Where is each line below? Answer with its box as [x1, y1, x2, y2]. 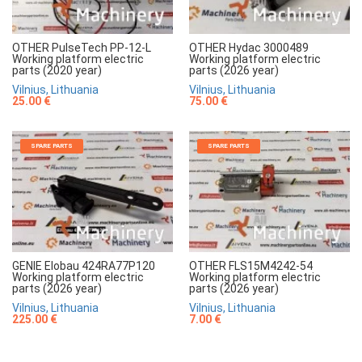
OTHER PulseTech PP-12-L [12, 41, 151, 55]
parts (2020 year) [12, 64, 102, 78]
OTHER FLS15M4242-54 [189, 259, 313, 272]
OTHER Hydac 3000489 [189, 41, 309, 55]
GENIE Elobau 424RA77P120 [12, 259, 155, 272]
